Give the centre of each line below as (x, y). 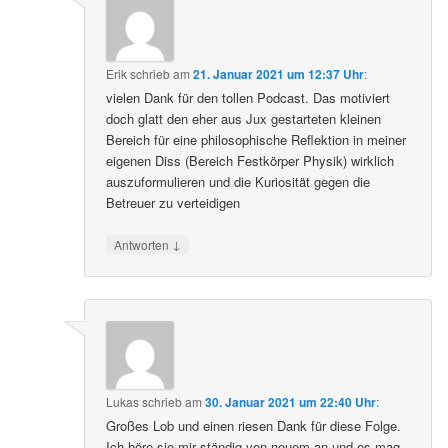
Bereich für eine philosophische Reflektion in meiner (256, 140)
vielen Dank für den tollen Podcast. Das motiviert (248, 98)
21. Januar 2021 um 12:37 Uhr (279, 74)
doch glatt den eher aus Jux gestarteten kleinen (244, 119)
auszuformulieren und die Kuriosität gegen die (238, 182)
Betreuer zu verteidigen (173, 203)
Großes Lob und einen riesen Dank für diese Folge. (254, 425)
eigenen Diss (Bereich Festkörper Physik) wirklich (250, 161)
